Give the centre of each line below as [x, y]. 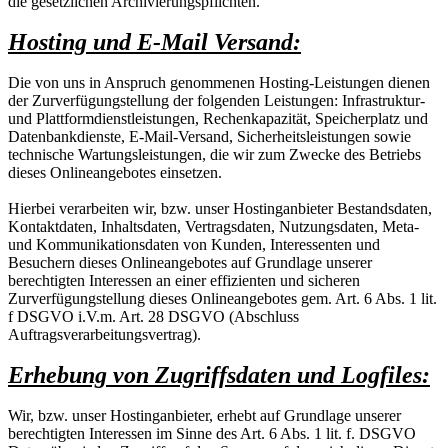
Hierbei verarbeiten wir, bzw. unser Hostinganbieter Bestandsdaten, [220, 208]
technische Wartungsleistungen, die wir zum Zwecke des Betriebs [214, 154]
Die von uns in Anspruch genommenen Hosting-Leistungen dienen [219, 82]
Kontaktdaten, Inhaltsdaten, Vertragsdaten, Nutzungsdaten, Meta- [213, 226]
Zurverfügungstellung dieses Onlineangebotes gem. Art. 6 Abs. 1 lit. [222, 298]
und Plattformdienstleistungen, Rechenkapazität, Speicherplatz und [218, 118]
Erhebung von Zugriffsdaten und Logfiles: [219, 374]
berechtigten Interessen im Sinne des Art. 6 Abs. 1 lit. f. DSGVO [212, 433]
